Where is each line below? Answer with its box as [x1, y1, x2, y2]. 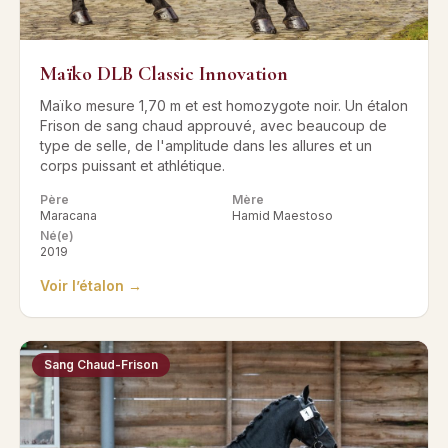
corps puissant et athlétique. [40, 157, 225, 175]
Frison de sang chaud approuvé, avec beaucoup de [40, 117, 387, 135]
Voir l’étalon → [40, 277, 142, 295]
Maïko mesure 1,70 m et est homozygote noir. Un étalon [40, 97, 408, 115]
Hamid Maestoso [232, 208, 333, 224]
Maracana [40, 208, 97, 224]
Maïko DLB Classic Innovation [40, 62, 288, 87]
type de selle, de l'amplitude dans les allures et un [40, 137, 372, 155]
